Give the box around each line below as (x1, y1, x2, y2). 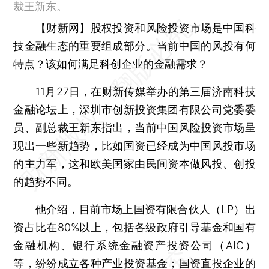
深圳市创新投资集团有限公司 (79, 103, 223, 116)
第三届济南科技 (178, 85, 256, 98)
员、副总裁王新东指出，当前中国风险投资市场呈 (13, 121, 256, 134)
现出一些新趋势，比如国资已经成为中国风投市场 (13, 139, 256, 152)
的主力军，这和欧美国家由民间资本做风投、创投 (13, 157, 256, 170)
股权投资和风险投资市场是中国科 (90, 21, 256, 34)
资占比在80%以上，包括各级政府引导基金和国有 (13, 220, 256, 234)
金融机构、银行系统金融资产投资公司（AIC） (13, 238, 256, 252)
